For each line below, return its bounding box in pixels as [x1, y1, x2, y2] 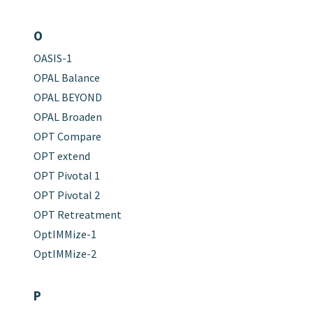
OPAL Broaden [33, 109, 102, 124]
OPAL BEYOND [33, 89, 102, 104]
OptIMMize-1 [33, 226, 96, 241]
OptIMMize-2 [33, 246, 96, 261]
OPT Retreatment [33, 207, 122, 221]
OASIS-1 [33, 50, 72, 65]
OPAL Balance [33, 70, 100, 85]
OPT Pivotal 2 [33, 187, 100, 202]
